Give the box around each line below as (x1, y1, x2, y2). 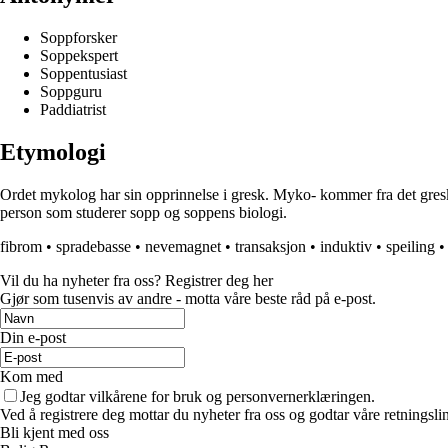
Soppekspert (40, 47, 118, 65)
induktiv (320, 238, 372, 256)
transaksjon (235, 238, 306, 256)
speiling (386, 238, 435, 256)
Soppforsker (40, 29, 117, 47)
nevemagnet (145, 238, 221, 256)
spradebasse (56, 238, 131, 256)
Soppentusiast (40, 65, 127, 83)
